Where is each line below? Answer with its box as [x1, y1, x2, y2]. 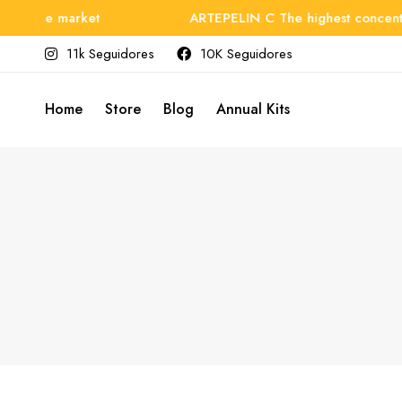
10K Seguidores [200, 44, 293, 64]
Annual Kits [216, 99, 290, 120]
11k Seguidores [66, 44, 154, 64]
